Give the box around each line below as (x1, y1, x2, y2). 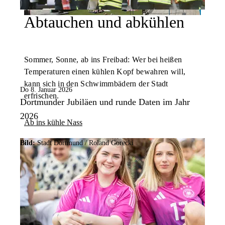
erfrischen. (24, 91, 59, 100)
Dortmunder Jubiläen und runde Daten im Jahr (20, 96, 190, 107)
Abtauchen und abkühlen (24, 13, 184, 32)
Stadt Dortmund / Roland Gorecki (35, 139, 134, 147)
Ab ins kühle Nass (24, 118, 82, 127)
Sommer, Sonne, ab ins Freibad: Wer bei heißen (24, 55, 182, 64)
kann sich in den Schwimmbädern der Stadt (24, 79, 168, 88)
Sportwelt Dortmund (138, 138, 197, 146)
